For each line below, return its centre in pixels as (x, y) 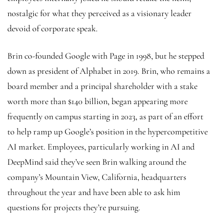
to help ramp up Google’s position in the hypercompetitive (108, 131)
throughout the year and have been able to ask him (94, 192)
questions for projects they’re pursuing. (74, 207)
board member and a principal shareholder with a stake (102, 86)
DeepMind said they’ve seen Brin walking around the (97, 162)
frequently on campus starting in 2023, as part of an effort (105, 116)
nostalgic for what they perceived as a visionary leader (99, 13)
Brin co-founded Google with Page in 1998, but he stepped (106, 55)
